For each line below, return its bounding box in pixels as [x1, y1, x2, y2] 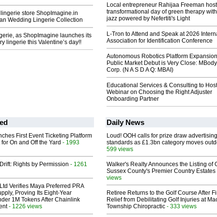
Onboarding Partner [107, 95, 159, 103]
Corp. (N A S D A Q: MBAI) [107, 66, 173, 74]
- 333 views [165, 203, 197, 210]
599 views [107, 146, 133, 153]
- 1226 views [7, 203, 42, 210]
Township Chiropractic [107, 203, 165, 210]
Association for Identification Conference [107, 37, 213, 45]
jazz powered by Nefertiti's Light [107, 15, 190, 22]
